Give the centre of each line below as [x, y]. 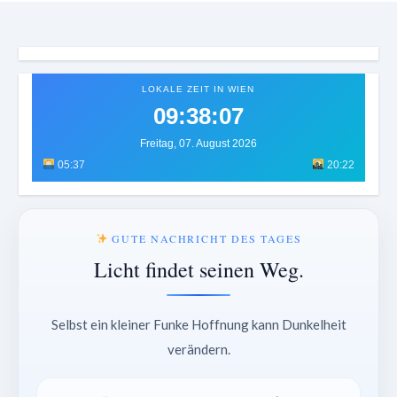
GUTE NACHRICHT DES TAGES [205, 239]
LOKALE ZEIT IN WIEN [198, 90]
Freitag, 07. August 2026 [198, 144]
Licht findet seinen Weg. [198, 270]
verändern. [198, 350]
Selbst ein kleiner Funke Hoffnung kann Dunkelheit [198, 325]
